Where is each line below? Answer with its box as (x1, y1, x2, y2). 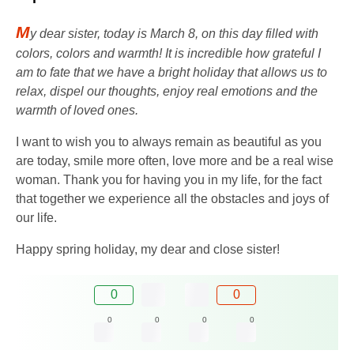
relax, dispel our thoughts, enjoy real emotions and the (16, 85, 318, 99)
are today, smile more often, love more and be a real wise (16, 154, 333, 168)
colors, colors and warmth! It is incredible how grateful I (16, 47, 321, 61)
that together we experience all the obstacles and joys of (16, 192, 329, 206)
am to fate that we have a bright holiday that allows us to (16, 66, 327, 80)
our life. (16, 211, 57, 225)
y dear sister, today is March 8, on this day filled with (30, 27, 318, 41)
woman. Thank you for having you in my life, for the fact (16, 173, 322, 187)
